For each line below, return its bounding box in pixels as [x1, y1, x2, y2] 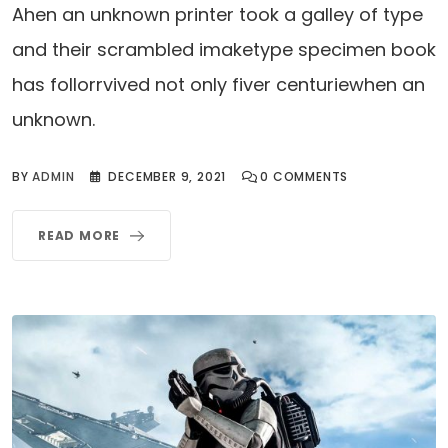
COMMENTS [269, 167, 349, 185]
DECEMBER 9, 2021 [108, 167, 227, 185]
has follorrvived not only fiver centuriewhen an [12, 71, 425, 97]
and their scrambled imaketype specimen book [12, 36, 436, 62]
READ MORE [38, 226, 121, 244]
